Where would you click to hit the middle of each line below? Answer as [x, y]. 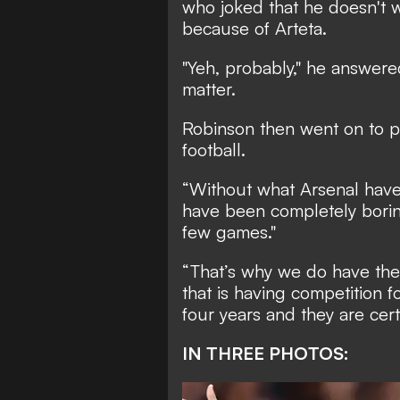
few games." [229, 231]
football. [214, 149]
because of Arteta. [254, 28]
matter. [209, 88]
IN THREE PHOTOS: [266, 353]
